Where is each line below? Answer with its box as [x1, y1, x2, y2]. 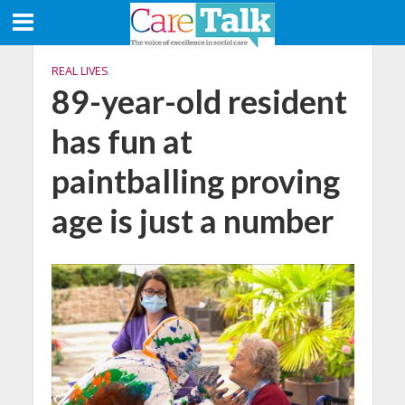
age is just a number [51, 202, 334, 240]
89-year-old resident [51, 82, 347, 121]
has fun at [51, 122, 193, 161]
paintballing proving [51, 162, 340, 201]
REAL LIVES [51, 63, 108, 79]
